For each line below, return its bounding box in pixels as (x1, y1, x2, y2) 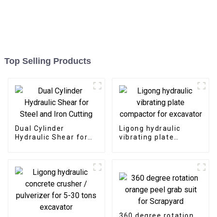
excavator (119, 150, 156, 158)
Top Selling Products (4, 56, 91, 66)
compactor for (119, 141, 173, 150)
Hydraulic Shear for (15, 133, 88, 141)
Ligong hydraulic (119, 124, 181, 132)
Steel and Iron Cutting (15, 141, 97, 150)
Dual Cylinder (15, 124, 64, 132)
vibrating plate (119, 133, 174, 141)
